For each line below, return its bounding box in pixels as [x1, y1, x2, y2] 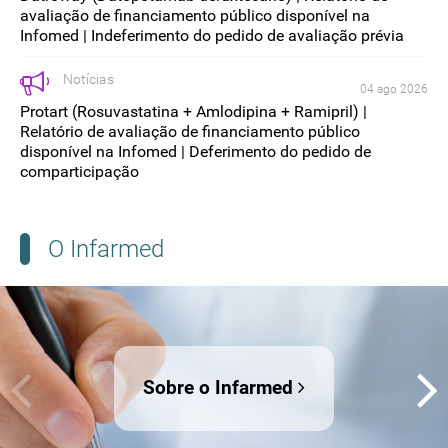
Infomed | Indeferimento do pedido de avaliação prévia [20, 26, 404, 46]
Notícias [63, 70, 114, 87]
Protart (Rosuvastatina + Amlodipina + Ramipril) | [20, 102, 367, 122]
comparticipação [20, 162, 139, 182]
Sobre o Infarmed [143, 376, 298, 400]
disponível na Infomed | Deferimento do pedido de [20, 142, 371, 162]
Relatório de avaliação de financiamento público [20, 122, 360, 142]
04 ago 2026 [360, 82, 428, 97]
